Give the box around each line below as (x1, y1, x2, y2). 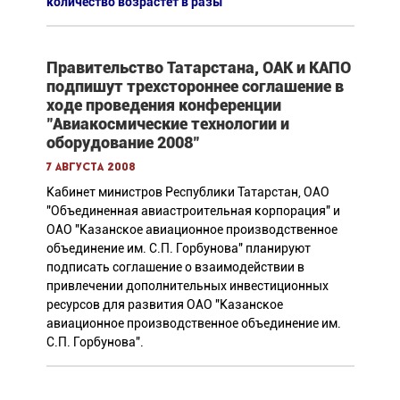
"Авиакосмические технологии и (46, 113, 289, 133)
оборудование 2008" (46, 132, 200, 152)
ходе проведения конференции (46, 95, 281, 114)
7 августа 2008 (46, 161, 136, 173)
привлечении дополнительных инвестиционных (46, 278, 329, 293)
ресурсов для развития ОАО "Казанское (46, 296, 283, 312)
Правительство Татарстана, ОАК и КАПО (46, 57, 351, 77)
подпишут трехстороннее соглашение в (46, 76, 344, 96)
